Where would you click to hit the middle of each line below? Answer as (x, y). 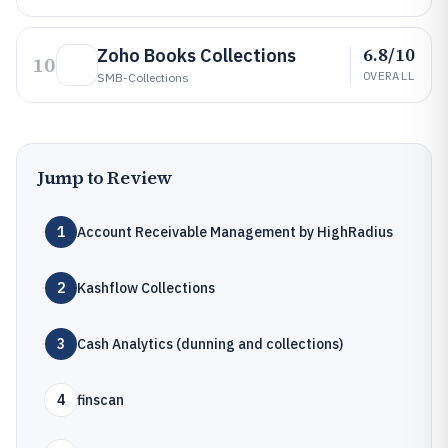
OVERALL (389, 75)
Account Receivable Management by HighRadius (235, 232)
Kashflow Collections (146, 288)
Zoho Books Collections (196, 55)
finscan (100, 400)
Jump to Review (105, 177)
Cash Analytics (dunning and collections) (210, 344)
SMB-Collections (143, 77)
